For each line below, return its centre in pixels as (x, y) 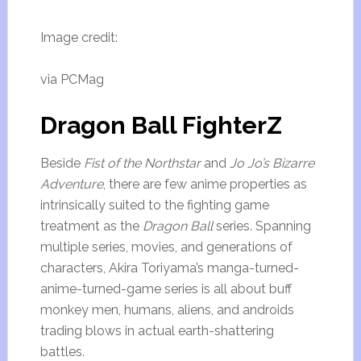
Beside (62, 163)
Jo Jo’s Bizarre (272, 163)
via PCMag (72, 79)
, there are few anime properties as (205, 184)
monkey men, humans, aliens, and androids (167, 309)
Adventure (71, 184)
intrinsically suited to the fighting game (154, 205)
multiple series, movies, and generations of (166, 247)
